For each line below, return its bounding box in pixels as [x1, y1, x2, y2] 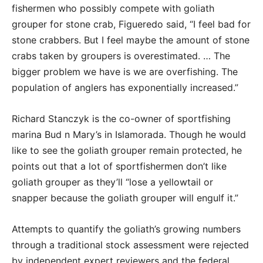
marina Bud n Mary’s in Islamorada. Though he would [12, 128, 246, 140]
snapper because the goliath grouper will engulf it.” [12, 191, 238, 204]
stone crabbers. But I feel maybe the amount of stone [12, 33, 249, 46]
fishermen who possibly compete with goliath [12, 2, 214, 14]
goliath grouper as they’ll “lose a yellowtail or [12, 176, 213, 188]
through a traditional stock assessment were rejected [12, 238, 249, 251]
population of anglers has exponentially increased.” [12, 81, 238, 93]
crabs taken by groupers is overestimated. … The [12, 49, 230, 62]
